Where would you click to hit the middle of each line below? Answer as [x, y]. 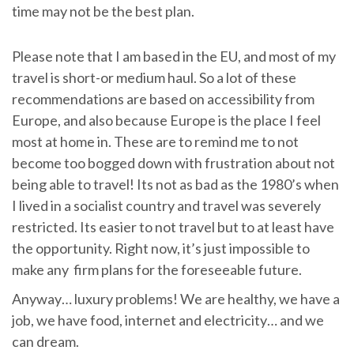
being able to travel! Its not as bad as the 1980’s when [175, 185]
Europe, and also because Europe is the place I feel [166, 121]
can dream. [45, 342]
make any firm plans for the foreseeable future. [157, 270]
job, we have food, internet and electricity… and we [168, 320]
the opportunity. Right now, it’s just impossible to [161, 249]
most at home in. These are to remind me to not [155, 142]
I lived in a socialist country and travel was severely [166, 206]
